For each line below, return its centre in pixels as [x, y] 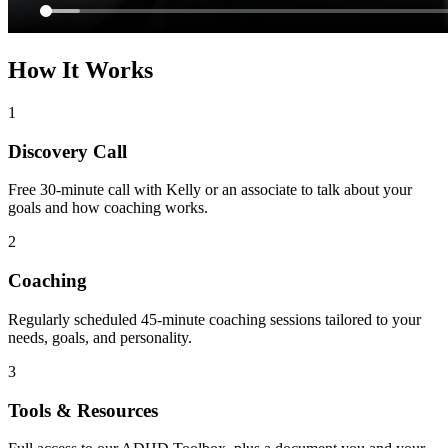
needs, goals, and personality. [100, 337]
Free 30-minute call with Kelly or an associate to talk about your [210, 190]
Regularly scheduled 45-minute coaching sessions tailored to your [214, 319]
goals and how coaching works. [108, 208]
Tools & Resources [83, 410]
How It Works [80, 70]
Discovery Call [67, 151]
